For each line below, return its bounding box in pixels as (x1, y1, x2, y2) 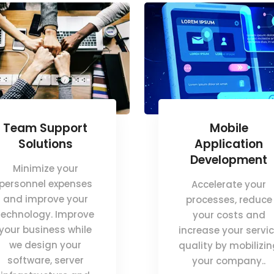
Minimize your (12, 161, 78, 175)
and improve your (2, 192, 88, 206)
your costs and (192, 208, 265, 221)
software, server (7, 253, 84, 267)
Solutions (18, 135, 73, 152)
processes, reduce (185, 193, 272, 206)
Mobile (209, 119, 248, 136)
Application (194, 135, 263, 152)
